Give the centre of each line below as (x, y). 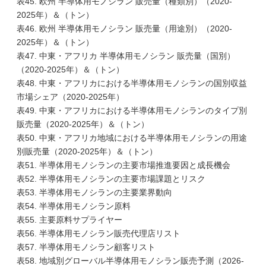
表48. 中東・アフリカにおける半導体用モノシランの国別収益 (132, 83)
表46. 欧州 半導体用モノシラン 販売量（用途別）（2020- (124, 28)
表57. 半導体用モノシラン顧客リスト (86, 247)
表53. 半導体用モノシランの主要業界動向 (94, 192)
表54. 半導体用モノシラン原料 (74, 206)
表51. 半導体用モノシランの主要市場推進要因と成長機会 (123, 165)
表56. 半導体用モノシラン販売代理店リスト (99, 233)
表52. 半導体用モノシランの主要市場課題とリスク (111, 179)
